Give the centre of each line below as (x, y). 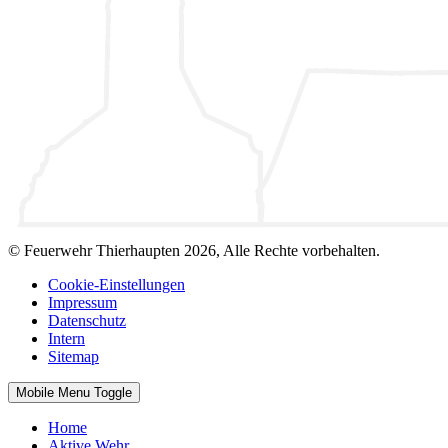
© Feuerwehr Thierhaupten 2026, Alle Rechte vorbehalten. (194, 250)
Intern (66, 338)
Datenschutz (87, 320)
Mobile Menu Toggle (74, 392)
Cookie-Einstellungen (116, 284)
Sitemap (73, 356)
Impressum (82, 302)
